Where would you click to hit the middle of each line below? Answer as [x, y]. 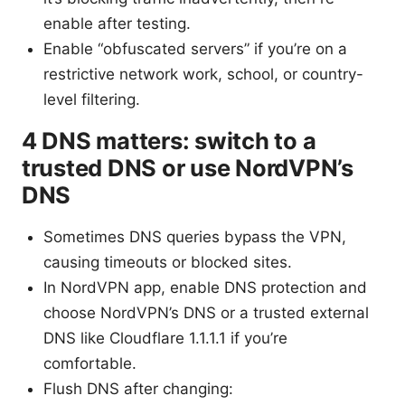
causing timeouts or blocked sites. [168, 263]
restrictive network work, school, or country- [203, 75]
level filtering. [92, 100]
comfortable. [90, 364]
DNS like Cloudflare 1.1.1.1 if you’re [165, 339]
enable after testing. [117, 24]
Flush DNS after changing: [138, 389]
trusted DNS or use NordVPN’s [188, 168]
